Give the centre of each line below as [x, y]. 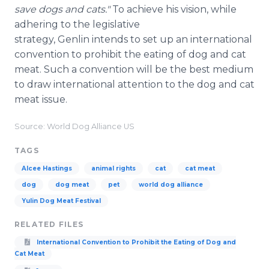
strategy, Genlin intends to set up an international [133, 39]
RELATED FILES [49, 224]
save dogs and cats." [62, 9]
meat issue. [41, 99]
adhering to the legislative [77, 24]
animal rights [113, 168]
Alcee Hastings [47, 168]
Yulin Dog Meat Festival [61, 201]
